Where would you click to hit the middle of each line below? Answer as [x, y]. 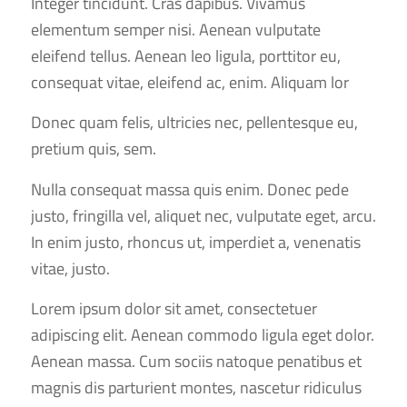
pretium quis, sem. [93, 149]
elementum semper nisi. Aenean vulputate [175, 29]
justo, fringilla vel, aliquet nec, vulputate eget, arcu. [203, 215]
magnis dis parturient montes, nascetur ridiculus [196, 387]
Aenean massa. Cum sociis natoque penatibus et [196, 361]
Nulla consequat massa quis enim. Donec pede [189, 189]
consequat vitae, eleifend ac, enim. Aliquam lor [189, 82]
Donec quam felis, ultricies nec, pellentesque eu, [194, 123]
